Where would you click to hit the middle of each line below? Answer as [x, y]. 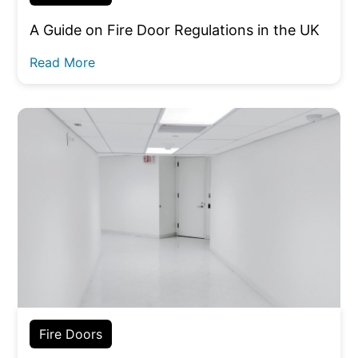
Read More [63, 62]
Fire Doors [71, 334]
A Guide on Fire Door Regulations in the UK [175, 30]
